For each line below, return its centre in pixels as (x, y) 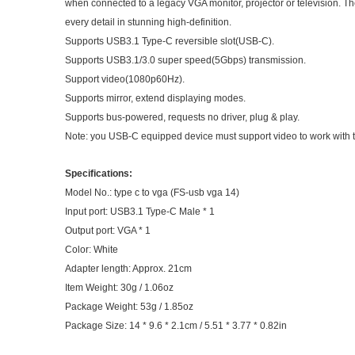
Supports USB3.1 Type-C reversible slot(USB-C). (170, 41)
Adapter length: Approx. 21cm (128, 269)
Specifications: (99, 174)
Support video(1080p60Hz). (125, 79)
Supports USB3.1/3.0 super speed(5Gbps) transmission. (185, 60)
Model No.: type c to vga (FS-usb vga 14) (152, 193)
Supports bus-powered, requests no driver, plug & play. (182, 117)
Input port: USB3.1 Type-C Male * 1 (140, 212)
